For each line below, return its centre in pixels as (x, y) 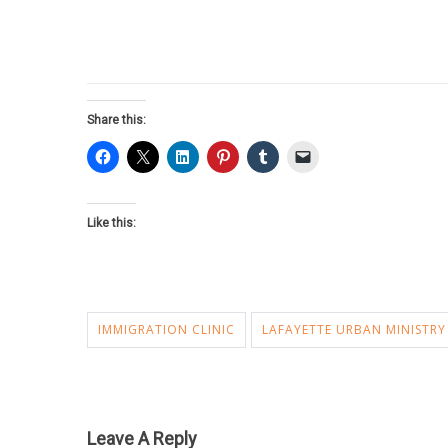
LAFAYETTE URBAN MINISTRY (354, 329)
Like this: (111, 222)
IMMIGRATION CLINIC (166, 329)
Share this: (116, 119)
